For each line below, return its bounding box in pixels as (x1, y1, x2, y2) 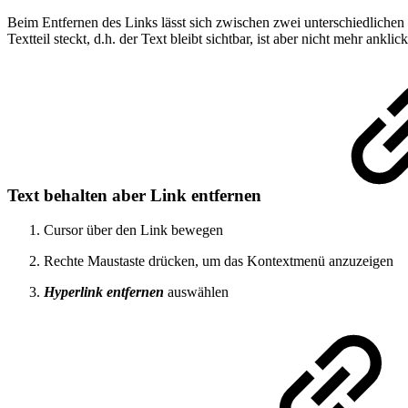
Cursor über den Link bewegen (44, 222, 223, 239)
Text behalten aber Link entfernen (7, 185, 266, 205)
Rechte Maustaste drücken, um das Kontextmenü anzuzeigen (44, 253, 393, 270)
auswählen (164, 284, 229, 301)
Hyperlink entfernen (44, 284, 164, 301)
